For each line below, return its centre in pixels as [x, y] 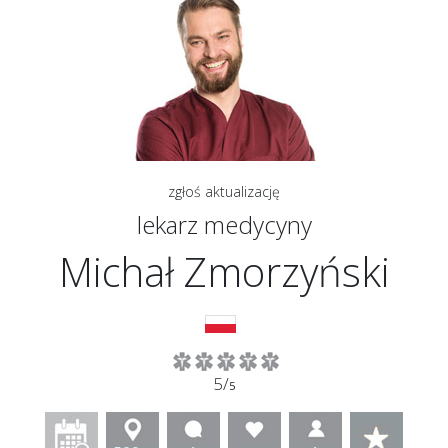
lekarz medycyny [224, 225]
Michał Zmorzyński [224, 272]
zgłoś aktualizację [224, 192]
